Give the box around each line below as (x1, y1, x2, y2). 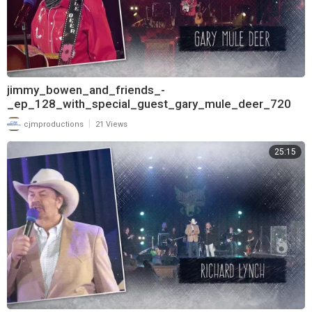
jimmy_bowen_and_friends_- (7, 82, 165, 97)
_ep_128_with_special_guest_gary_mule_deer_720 (7, 96, 291, 111)
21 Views (95, 119, 127, 129)
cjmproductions (22, 119, 84, 129)
